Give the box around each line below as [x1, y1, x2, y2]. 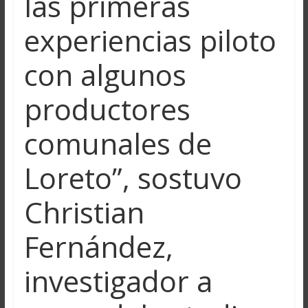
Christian [23, 192, 144, 232]
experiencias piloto [23, 20, 276, 60]
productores [23, 89, 190, 129]
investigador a [23, 261, 212, 300]
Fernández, [23, 226, 173, 266]
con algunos [23, 54, 186, 94]
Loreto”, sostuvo [23, 157, 242, 197]
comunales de [23, 123, 212, 163]
